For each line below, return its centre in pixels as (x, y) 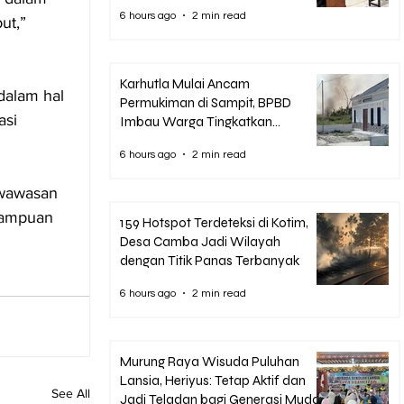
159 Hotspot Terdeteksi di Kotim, (214, 223)
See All (71, 394)
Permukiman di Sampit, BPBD (206, 103)
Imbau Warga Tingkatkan (196, 122)
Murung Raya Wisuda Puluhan (210, 362)
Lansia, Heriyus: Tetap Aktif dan (213, 381)
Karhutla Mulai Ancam (185, 84)
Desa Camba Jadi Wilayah (200, 242)
